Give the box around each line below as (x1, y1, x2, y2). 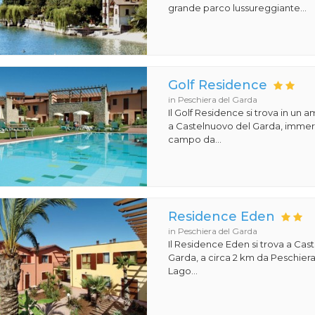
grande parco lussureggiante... (168, 2, 307, 13)
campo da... (168, 134, 222, 145)
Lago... (168, 265, 198, 276)
